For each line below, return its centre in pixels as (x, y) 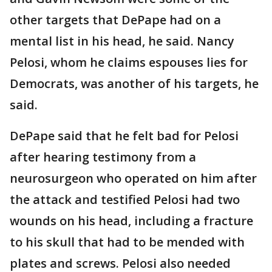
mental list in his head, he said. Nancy (122, 41)
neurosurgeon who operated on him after (133, 178)
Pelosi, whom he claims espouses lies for (129, 62)
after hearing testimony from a (103, 157)
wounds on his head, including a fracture (131, 221)
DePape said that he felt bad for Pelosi (124, 136)
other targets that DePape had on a (115, 20)
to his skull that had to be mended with (127, 242)
